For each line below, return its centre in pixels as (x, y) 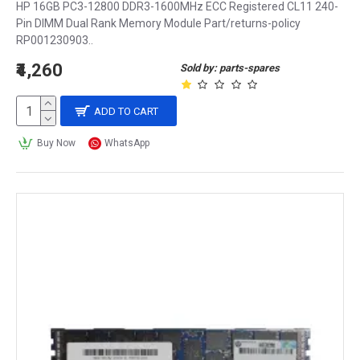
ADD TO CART (127, 111)
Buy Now (56, 143)
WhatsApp (127, 143)
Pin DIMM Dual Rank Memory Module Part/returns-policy (158, 23)
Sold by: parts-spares (230, 68)
